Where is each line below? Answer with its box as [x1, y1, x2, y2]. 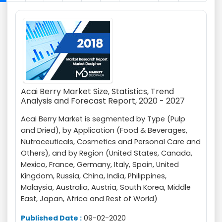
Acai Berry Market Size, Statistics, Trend [21, 86, 174, 97]
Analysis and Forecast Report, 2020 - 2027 [21, 95, 185, 107]
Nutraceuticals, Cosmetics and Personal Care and [21, 137, 201, 147]
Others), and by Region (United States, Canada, [21, 148, 192, 158]
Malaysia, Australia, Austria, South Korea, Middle [21, 182, 191, 192]
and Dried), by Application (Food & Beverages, [21, 125, 187, 135]
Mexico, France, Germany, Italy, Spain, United [21, 160, 179, 169]
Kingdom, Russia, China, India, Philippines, [21, 171, 166, 181]
